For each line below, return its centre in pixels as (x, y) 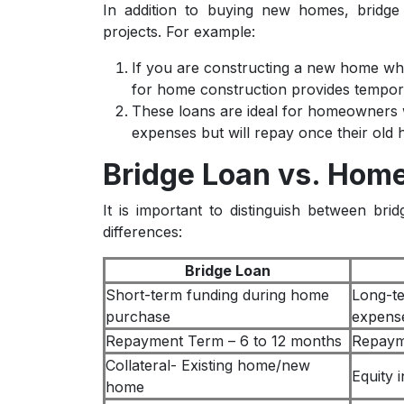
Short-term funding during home (217, 295)
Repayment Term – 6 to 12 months (224, 341)
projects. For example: (179, 32)
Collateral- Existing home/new (208, 365)
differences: (142, 232)
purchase (138, 317)
